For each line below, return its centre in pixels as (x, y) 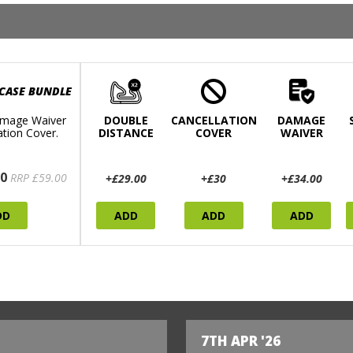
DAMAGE (302, 121)
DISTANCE (126, 133)
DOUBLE (126, 121)
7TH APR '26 (241, 341)
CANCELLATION (214, 121)
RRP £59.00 (39, 178)
